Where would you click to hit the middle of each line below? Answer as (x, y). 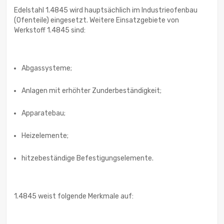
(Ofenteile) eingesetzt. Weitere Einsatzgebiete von (96, 20)
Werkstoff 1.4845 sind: (50, 30)
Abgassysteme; (47, 68)
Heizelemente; (45, 136)
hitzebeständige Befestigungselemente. (87, 158)
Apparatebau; (43, 113)
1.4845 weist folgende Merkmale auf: (74, 196)
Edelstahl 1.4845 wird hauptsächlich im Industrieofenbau (106, 10)
